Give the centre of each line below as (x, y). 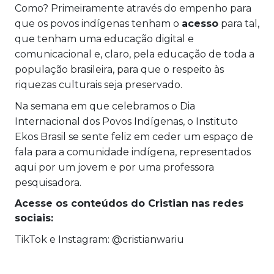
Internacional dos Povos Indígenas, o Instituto (126, 122)
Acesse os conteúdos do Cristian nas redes (129, 204)
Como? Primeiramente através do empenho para (133, 9)
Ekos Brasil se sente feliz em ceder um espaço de (134, 137)
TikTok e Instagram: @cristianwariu (102, 240)
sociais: (37, 218)
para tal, (240, 24)
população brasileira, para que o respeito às (119, 70)
